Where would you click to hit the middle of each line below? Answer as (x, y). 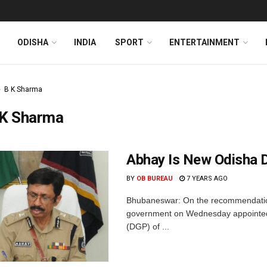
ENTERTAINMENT (204, 42)
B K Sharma (23, 89)
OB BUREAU (155, 178)
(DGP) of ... (148, 226)
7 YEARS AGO (206, 178)
